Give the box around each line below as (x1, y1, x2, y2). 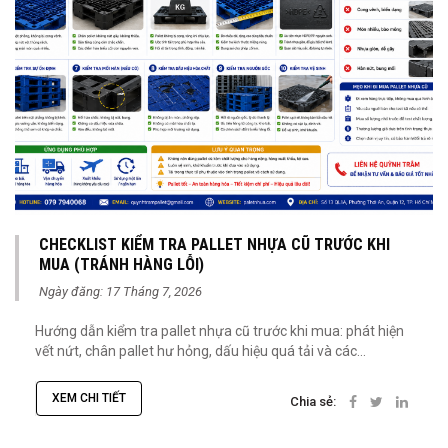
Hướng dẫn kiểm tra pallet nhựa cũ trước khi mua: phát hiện (35, 323, 404, 340)
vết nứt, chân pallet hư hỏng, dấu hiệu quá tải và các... (35, 343, 366, 360)
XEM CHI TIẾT (52, 391, 126, 406)
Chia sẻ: (290, 393, 336, 409)
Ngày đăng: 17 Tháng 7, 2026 (39, 284, 202, 300)
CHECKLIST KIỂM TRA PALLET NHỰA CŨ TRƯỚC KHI (39, 235, 390, 255)
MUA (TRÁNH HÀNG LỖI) (39, 255, 204, 275)
